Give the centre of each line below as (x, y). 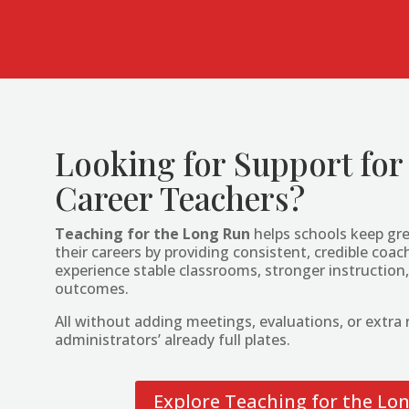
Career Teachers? (180, 198)
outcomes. (92, 289)
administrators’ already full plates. (173, 340)
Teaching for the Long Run (152, 234)
